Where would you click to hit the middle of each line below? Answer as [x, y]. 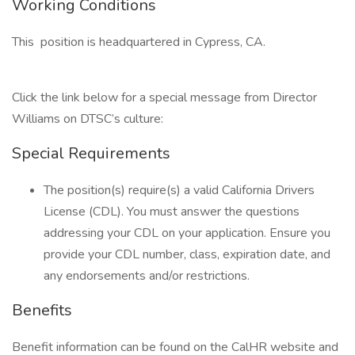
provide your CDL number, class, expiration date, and [187, 254]
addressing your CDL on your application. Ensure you [187, 233]
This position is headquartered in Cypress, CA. [139, 42]
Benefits [42, 310]
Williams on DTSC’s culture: [88, 119]
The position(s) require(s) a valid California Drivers [179, 190]
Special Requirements [91, 153]
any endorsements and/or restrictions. [147, 276]
